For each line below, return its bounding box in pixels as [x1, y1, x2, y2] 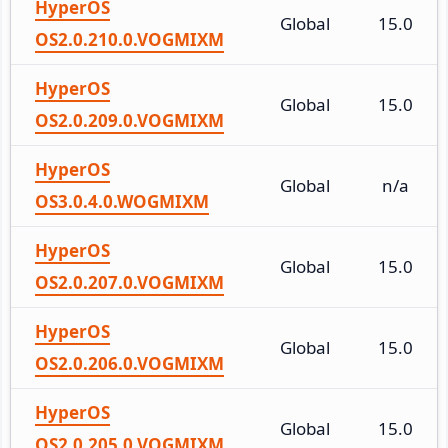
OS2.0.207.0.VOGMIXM [35, 270, 224, 294]
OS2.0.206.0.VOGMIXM [35, 351, 224, 375]
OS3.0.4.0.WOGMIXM [35, 189, 209, 213]
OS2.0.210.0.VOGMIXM [35, 27, 224, 51]
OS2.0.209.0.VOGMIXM [35, 108, 224, 132]
